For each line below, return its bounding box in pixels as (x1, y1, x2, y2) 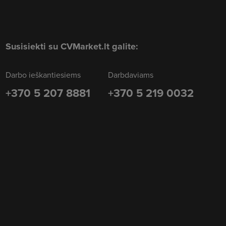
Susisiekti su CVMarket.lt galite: (6, 40, 139, 53)
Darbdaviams (107, 69, 153, 80)
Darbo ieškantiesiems (6, 69, 81, 80)
